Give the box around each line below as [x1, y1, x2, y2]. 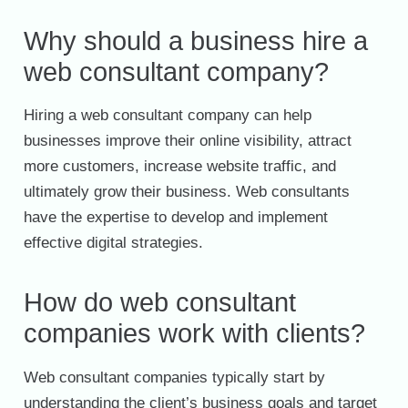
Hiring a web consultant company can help [23, 107, 311, 125]
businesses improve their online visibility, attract [23, 132, 352, 150]
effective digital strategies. [23, 234, 203, 252]
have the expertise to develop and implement [23, 209, 328, 227]
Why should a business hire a [23, 26, 368, 56]
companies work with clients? [23, 319, 365, 349]
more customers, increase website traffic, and [23, 158, 336, 176]
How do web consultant [23, 288, 296, 318]
